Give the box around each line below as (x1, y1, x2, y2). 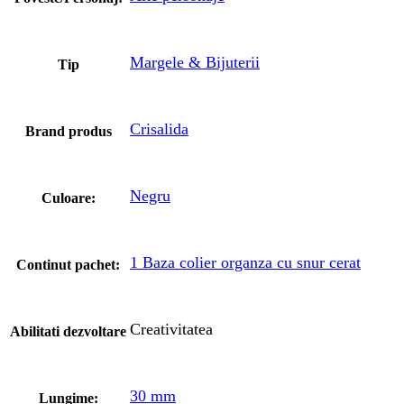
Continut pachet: (16, 256, 120, 272)
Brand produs (24, 123, 112, 139)
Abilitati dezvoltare (10, 323, 126, 339)
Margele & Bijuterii (130, 52, 260, 71)
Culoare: (41, 189, 96, 206)
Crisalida (130, 119, 188, 138)
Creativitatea (130, 319, 213, 338)
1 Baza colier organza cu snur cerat (130, 252, 361, 271)
